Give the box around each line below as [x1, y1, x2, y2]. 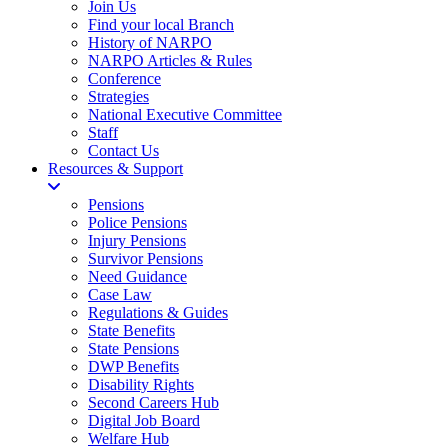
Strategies [88, 88, 149, 105]
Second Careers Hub [88, 394, 219, 411]
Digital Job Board [88, 412, 200, 429]
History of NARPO [88, 34, 212, 51]
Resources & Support [48, 160, 183, 177]
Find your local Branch [88, 16, 234, 33]
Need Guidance [88, 268, 187, 285]
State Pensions [88, 340, 179, 357]
